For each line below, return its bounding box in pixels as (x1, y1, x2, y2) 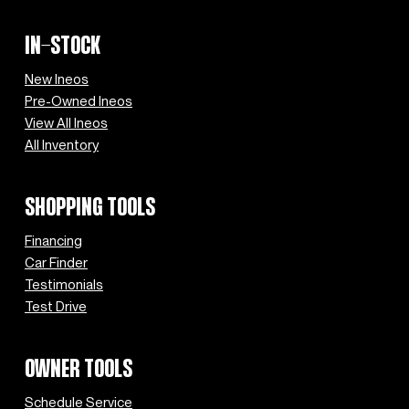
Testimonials (25, 277, 103, 293)
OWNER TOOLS (25, 360, 132, 382)
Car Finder (25, 255, 88, 271)
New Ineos (25, 71, 89, 88)
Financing (25, 233, 82, 249)
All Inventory (25, 137, 99, 153)
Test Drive (25, 299, 87, 315)
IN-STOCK (25, 37, 100, 58)
